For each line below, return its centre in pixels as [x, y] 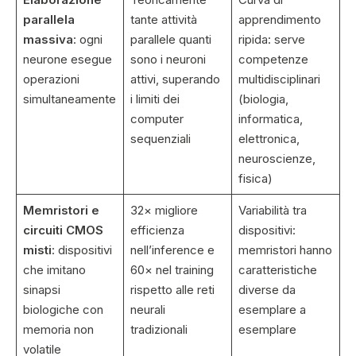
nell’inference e [172, 250]
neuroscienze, [277, 159]
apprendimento [279, 20]
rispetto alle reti [172, 290]
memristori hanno [285, 250]
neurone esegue [67, 60]
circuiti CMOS [63, 230]
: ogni [87, 40]
